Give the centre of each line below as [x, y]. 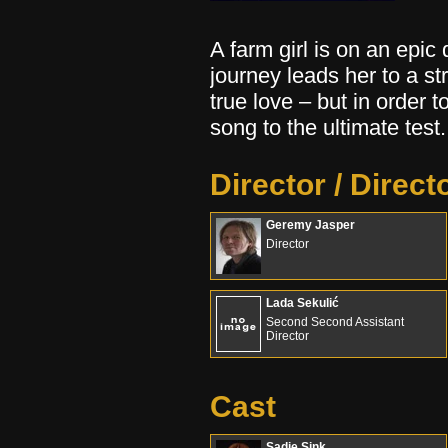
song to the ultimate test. [328, 127]
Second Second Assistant [335, 322]
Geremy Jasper [310, 225]
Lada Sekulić [302, 303]
